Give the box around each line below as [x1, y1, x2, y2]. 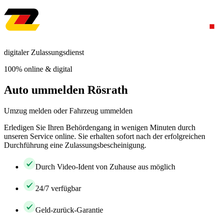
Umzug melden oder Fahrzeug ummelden [4, 106, 133, 115]
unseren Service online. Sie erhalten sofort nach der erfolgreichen [4, 132, 205, 140]
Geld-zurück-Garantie [35, 205, 103, 214]
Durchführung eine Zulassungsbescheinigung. [4, 140, 146, 149]
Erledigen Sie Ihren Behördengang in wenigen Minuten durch [4, 123, 195, 132]
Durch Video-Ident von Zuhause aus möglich [35, 162, 175, 171]
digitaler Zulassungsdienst [4, 48, 84, 56]
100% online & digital [4, 65, 72, 73]
